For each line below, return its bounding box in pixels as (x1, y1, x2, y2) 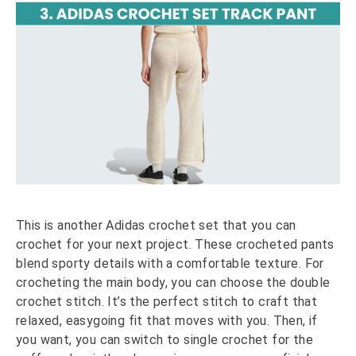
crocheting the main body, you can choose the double (16, 274, 331, 290)
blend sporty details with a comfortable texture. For (16, 255, 324, 271)
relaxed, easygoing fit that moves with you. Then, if (16, 312, 318, 328)
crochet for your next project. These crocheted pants (16, 236, 335, 252)
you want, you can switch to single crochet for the (16, 331, 313, 347)
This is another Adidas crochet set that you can (16, 217, 296, 233)
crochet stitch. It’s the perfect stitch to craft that (16, 293, 318, 309)
